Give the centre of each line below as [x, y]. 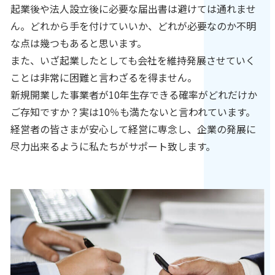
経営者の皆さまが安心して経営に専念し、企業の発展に [133, 129]
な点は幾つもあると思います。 [78, 43]
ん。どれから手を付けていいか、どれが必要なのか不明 [133, 25]
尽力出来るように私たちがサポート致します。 [113, 146]
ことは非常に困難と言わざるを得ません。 [103, 77]
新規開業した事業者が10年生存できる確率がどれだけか [134, 94]
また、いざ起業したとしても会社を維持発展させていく [133, 60]
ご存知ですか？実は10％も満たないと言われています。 [133, 111]
